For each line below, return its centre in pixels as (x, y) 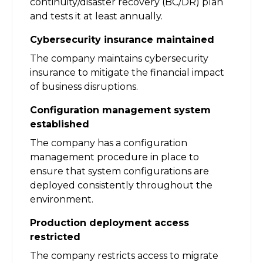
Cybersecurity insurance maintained (122, 39)
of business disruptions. (84, 86)
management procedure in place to (114, 157)
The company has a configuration (109, 143)
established (60, 124)
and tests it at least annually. (96, 16)
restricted (55, 237)
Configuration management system (120, 110)
